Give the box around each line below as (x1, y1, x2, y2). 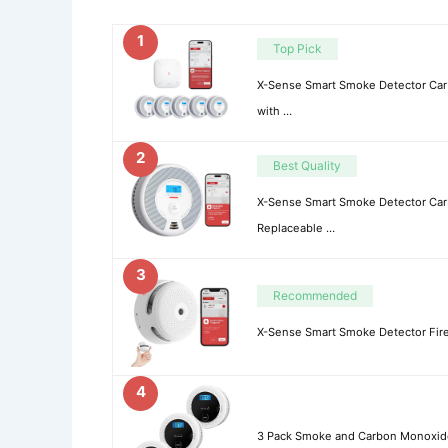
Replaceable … (257, 221, 335, 236)
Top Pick (273, 41, 322, 57)
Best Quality (273, 158, 341, 174)
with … (257, 104, 292, 119)
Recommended (273, 288, 357, 304)
